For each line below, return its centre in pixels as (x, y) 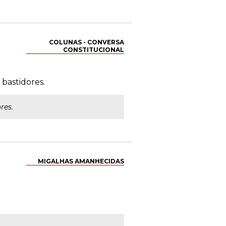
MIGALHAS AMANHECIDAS (81, 161)
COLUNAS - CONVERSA (87, 42)
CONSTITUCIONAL (94, 50)
